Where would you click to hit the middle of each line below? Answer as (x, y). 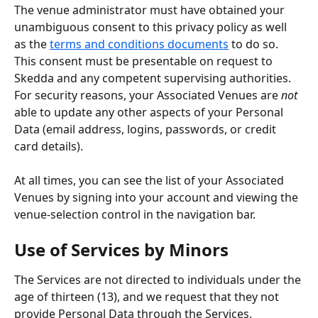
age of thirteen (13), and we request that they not (148, 296)
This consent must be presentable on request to (145, 61)
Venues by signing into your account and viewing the (158, 198)
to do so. (255, 44)
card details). (49, 146)
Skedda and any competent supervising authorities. (154, 78)
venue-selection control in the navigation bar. (135, 215)
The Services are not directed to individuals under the (159, 279)
